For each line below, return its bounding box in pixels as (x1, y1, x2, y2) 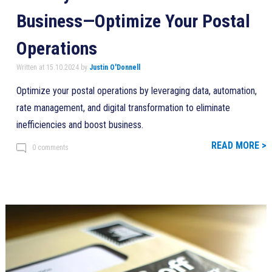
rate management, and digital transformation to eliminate (16, 101, 230, 114)
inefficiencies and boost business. (16, 118, 143, 131)
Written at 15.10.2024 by (16, 63, 89, 72)
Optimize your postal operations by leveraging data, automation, (16, 84, 257, 97)
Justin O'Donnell (89, 63, 140, 72)
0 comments (32, 143, 69, 152)
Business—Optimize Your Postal (16, 10, 250, 32)
